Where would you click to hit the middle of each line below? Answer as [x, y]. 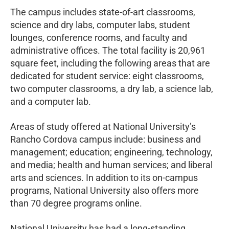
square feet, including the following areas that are [110, 63]
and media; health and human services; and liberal [111, 165]
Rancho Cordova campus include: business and [106, 139]
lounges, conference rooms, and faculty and [99, 37]
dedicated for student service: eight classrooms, [107, 76]
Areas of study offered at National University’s [103, 126]
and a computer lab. [51, 101]
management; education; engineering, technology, [111, 152]
